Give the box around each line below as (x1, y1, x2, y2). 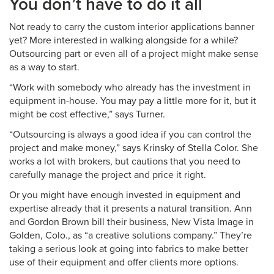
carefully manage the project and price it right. (9, 169, 206, 181)
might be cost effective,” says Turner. (9, 108, 165, 120)
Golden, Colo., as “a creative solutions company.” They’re (9, 229, 252, 242)
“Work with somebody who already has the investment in (9, 81, 251, 94)
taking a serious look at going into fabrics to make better (9, 243, 248, 255)
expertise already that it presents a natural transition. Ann (9, 202, 252, 215)
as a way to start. (9, 61, 80, 73)
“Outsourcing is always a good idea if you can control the (9, 128, 251, 141)
